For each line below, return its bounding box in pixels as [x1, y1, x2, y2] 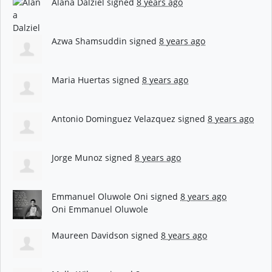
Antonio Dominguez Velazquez [52, 112, 175, 124]
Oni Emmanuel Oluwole [52, 203, 148, 215]
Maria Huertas [52, 73, 110, 86]
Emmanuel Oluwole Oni [52, 190, 148, 202]
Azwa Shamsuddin [52, 35, 127, 47]
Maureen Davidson [52, 229, 129, 241]
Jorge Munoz [52, 151, 103, 163]
